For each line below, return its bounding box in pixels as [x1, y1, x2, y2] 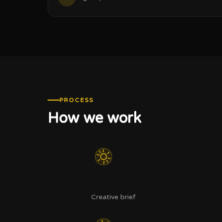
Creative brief [91, 193, 135, 201]
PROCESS [59, 97, 94, 104]
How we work [48, 109, 141, 127]
